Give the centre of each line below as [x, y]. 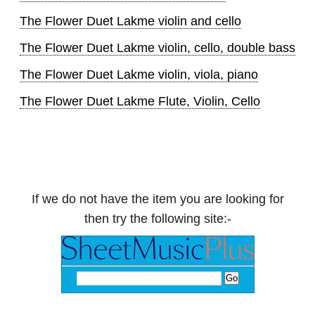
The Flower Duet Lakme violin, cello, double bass [157, 48]
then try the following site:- [157, 219]
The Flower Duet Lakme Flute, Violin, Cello [140, 102]
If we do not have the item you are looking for [157, 199]
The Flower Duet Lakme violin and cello [130, 21]
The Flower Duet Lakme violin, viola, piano [139, 75]
